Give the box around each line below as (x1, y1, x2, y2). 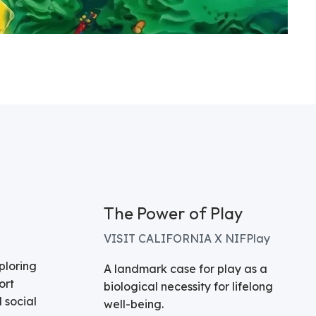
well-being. (104, 296, 164, 311)
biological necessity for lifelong (104, 279, 274, 293)
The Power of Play (104, 202, 243, 224)
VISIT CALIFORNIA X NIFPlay (104, 231, 271, 246)
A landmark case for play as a (104, 261, 268, 276)
